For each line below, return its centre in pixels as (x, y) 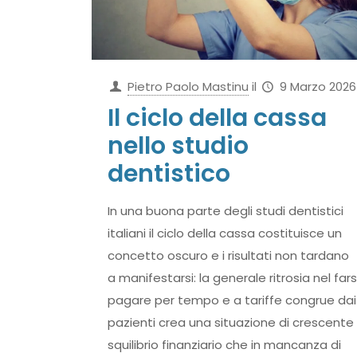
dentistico (169, 174)
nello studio (178, 146)
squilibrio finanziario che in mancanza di (224, 345)
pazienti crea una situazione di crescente (230, 323)
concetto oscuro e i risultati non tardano (228, 256)
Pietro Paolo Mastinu (188, 87)
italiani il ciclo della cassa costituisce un (224, 233)
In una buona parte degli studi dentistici (225, 211)
